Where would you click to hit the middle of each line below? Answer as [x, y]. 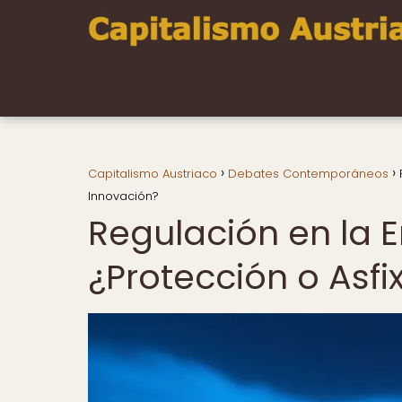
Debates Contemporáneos [308, 174]
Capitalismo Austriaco [153, 174]
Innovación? [123, 196]
